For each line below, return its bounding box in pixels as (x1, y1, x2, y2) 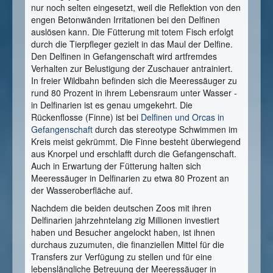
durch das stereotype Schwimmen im (93, 123, 238, 136)
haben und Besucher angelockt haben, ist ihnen (31, 226, 215, 239)
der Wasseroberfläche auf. (31, 184, 133, 197)
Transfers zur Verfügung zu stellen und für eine (31, 250, 212, 263)
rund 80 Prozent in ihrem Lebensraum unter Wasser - (31, 87, 237, 99)
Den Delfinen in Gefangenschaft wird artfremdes (31, 50, 217, 63)
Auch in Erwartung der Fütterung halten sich (31, 160, 201, 172)
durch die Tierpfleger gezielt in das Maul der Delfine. (31, 38, 233, 51)
